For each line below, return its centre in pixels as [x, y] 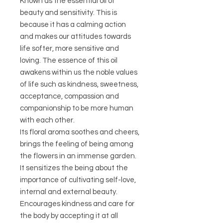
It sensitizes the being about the [74, 168]
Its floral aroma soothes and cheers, [80, 132]
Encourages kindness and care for [77, 204]
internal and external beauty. [69, 192]
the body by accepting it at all [69, 216]
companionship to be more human [77, 109]
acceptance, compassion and [69, 97]
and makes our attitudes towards [75, 37]
